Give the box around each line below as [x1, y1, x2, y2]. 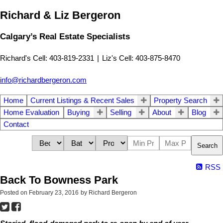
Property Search [154, 97, 207, 105]
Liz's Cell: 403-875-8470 [102, 54, 180, 62]
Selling [110, 109, 132, 117]
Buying [67, 109, 90, 117]
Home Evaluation [3, 109, 59, 117]
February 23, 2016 [29, 189, 79, 197]
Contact [3, 120, 29, 129]
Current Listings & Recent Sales [30, 97, 134, 105]
